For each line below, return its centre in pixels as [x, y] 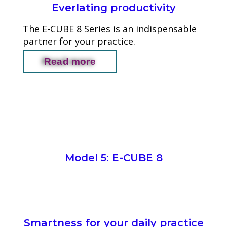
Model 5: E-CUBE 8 [113, 158]
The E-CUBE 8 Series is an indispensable [110, 29]
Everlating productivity [113, 8]
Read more [70, 62]
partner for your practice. [79, 41]
